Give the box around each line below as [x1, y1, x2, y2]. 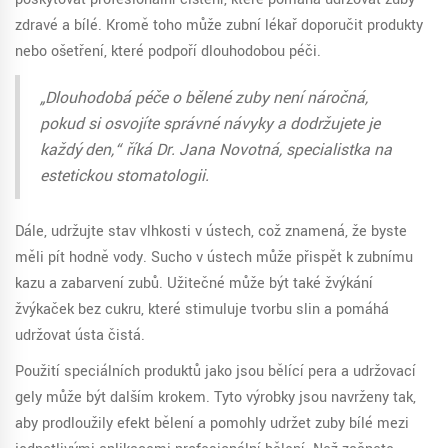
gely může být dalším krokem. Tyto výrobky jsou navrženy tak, [15, 387, 416, 409]
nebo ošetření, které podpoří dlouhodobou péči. [15, 41, 321, 63]
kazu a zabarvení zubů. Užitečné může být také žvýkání [15, 273, 373, 295]
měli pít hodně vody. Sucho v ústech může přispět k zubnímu [15, 247, 413, 269]
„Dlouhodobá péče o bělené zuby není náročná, [40, 87, 368, 110]
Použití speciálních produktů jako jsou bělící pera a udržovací [15, 361, 416, 383]
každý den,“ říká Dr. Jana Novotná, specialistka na [40, 139, 392, 162]
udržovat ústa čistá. [15, 325, 145, 347]
